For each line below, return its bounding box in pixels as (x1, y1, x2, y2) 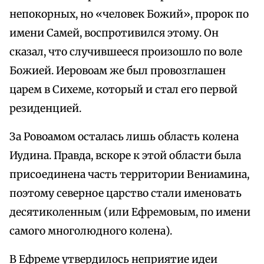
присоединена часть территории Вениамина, (9, 168, 249, 181)
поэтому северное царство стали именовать (9, 187, 242, 200)
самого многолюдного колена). (9, 225, 172, 238)
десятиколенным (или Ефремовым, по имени (9, 206, 250, 219)
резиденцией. (9, 102, 81, 115)
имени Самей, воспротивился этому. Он (9, 27, 219, 40)
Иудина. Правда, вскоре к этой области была (9, 149, 241, 163)
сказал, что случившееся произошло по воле (9, 45, 242, 59)
